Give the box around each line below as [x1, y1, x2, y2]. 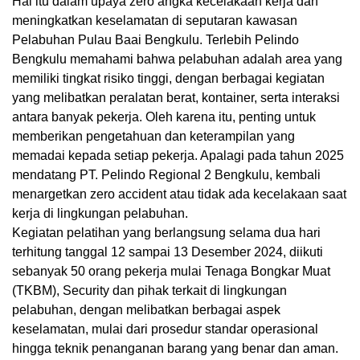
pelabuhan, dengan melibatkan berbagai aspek [12, 302, 280, 317]
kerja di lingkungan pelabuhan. [12, 206, 188, 220]
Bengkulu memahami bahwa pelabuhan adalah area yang [12, 51, 342, 66]
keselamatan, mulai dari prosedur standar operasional [12, 321, 318, 336]
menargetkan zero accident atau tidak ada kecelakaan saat [12, 186, 346, 201]
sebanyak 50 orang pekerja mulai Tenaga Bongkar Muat [12, 264, 330, 278]
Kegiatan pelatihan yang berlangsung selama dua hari [12, 225, 321, 239]
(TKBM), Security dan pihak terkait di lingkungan [12, 283, 287, 297]
